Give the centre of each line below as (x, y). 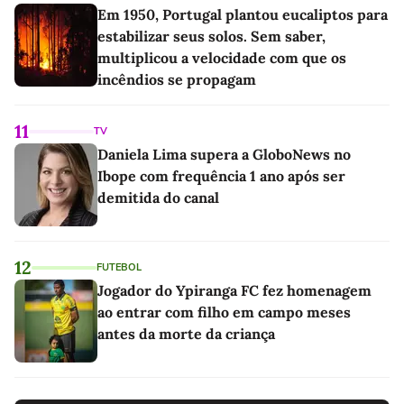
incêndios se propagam (177, 80)
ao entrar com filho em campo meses (224, 312)
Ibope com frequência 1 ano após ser (221, 176)
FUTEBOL (119, 268)
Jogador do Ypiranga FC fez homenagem (234, 291)
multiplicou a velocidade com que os (222, 58)
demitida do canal (158, 198)
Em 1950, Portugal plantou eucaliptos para (243, 15)
